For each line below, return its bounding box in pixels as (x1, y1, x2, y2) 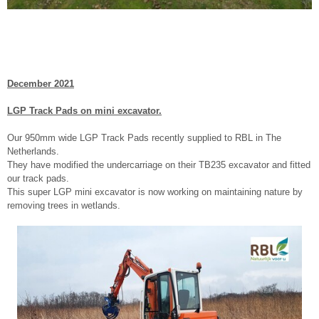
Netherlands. (7, 146, 59, 157)
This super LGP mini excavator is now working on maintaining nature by (7, 187, 303, 198)
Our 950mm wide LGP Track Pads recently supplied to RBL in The (7, 132, 281, 144)
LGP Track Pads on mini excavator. (7, 105, 162, 117)
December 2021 (7, 78, 74, 90)
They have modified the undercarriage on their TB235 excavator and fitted (7, 159, 310, 171)
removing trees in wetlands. (7, 200, 120, 211)
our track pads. (7, 173, 69, 184)
